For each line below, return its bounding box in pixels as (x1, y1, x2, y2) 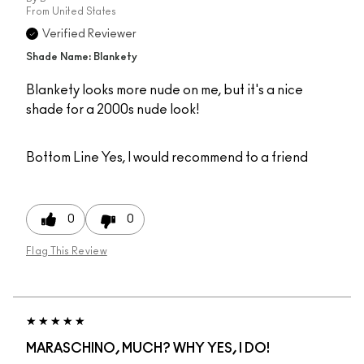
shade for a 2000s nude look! (26, 103, 199, 117)
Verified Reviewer (42, 28, 136, 41)
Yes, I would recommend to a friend (99, 151, 308, 165)
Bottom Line (26, 151, 99, 165)
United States (51, 6, 117, 17)
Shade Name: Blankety (26, 52, 137, 63)
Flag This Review (26, 246, 107, 257)
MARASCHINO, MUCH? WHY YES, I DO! (26, 342, 270, 356)
